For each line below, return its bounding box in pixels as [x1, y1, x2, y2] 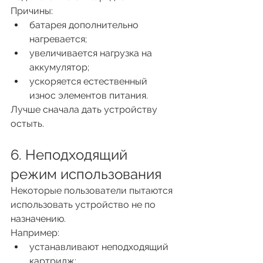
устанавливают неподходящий [29, 241, 171, 252]
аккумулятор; [29, 61, 89, 73]
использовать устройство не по [11, 198, 158, 210]
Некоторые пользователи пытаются [11, 184, 175, 196]
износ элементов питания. [29, 89, 148, 101]
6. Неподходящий [11, 146, 131, 163]
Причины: [11, 5, 53, 16]
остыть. [11, 117, 44, 129]
